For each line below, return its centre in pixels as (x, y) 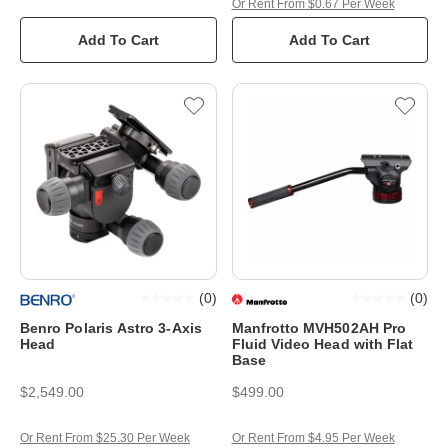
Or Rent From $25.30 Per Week (105, 437)
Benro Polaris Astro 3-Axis (111, 327)
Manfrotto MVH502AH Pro (319, 327)
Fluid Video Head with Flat (322, 343)
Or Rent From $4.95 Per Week (313, 437)
